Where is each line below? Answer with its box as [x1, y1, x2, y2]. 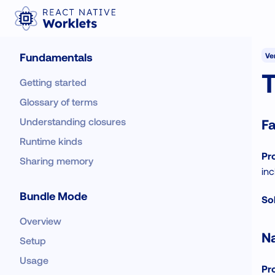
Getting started [20, 76, 87, 88]
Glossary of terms [20, 96, 98, 107]
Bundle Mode [20, 189, 87, 203]
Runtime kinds [20, 135, 82, 147]
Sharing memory [20, 155, 93, 166]
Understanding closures [20, 115, 126, 127]
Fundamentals [20, 50, 93, 64]
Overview [20, 215, 61, 227]
